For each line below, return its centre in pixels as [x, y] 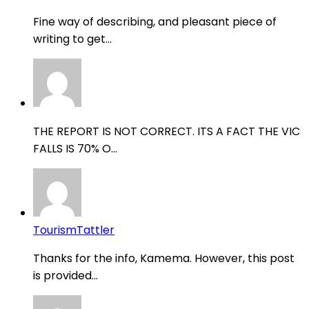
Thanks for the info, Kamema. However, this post [164, 259]
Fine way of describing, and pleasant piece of [155, 22]
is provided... [66, 276]
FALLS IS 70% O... [75, 149]
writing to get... [72, 39]
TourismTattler [74, 230]
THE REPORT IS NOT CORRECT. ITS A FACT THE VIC [167, 132]
